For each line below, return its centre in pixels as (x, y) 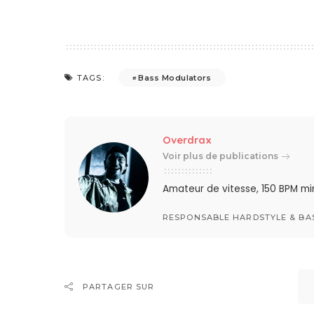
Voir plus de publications (221, 156)
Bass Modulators (175, 77)
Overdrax (187, 140)
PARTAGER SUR (119, 287)
